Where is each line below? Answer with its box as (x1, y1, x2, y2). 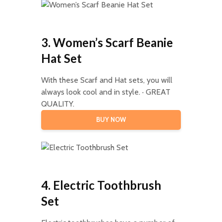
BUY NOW (96, 115, 126, 123)
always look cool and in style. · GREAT (41, 87, 170, 97)
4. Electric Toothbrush (41, 177, 161, 192)
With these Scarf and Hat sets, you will (41, 75, 172, 85)
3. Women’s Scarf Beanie (41, 35, 173, 50)
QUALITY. (41, 99, 74, 109)
